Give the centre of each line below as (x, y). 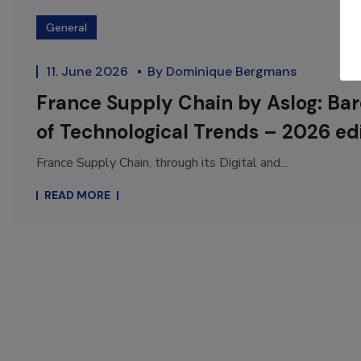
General (66, 28)
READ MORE (77, 195)
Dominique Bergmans (231, 72)
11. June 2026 (89, 72)
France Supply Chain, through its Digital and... (162, 163)
